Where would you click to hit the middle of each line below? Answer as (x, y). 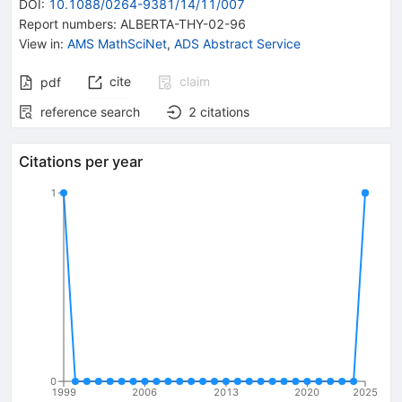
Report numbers (66, 23)
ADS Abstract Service (237, 43)
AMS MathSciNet (117, 43)
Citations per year (81, 161)
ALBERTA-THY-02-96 (183, 23)
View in (39, 43)
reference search (90, 111)
